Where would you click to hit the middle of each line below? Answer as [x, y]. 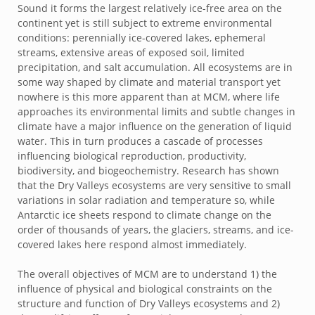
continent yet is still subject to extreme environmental [145, 23]
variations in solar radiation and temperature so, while [146, 200]
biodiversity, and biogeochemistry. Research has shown [148, 171]
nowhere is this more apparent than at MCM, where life [149, 97]
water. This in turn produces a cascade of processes [140, 141]
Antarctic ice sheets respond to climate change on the [144, 215]
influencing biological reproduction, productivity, [132, 156]
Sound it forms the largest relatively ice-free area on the [150, 8]
